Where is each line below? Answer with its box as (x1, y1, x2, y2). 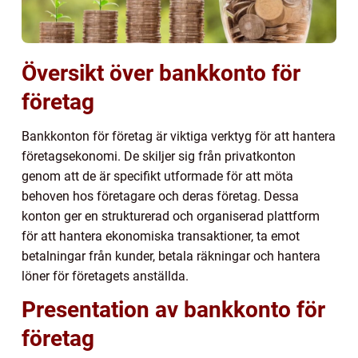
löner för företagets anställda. (22, 268, 189, 284)
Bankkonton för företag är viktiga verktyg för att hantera (22, 128, 336, 144)
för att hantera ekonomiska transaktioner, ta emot (22, 228, 300, 244)
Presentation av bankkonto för (22, 296, 325, 323)
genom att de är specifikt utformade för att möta (22, 168, 293, 184)
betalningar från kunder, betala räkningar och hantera (22, 248, 320, 264)
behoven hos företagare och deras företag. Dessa (22, 188, 299, 204)
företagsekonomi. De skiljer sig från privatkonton (22, 148, 296, 164)
